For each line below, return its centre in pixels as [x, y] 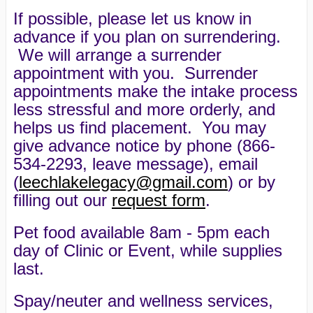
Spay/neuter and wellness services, [143, 301]
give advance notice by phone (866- [144, 146]
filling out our [63, 200]
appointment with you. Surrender [136, 73]
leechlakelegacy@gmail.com [123, 182]
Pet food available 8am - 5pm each [141, 232]
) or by [252, 182]
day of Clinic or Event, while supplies [148, 250]
